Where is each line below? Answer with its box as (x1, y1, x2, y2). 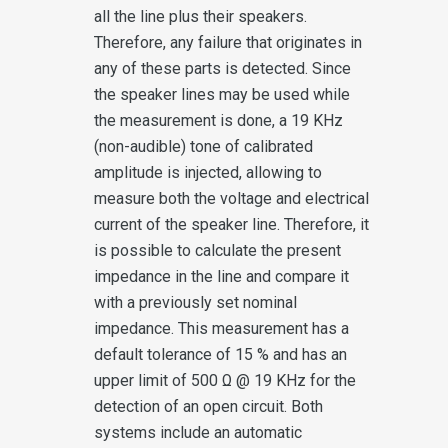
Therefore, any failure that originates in (94, 32, 362, 52)
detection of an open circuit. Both (94, 396, 323, 416)
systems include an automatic (94, 422, 302, 442)
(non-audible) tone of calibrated (94, 136, 313, 156)
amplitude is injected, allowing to (94, 162, 322, 182)
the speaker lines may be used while (94, 84, 350, 104)
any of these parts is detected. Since (94, 58, 351, 78)
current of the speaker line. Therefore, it (94, 214, 369, 234)
